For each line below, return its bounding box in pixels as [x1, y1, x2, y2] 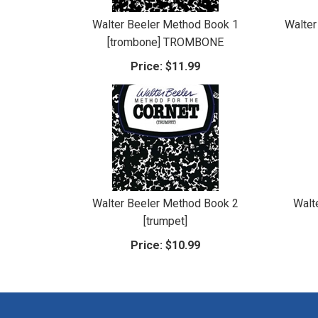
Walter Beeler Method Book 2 [92, 196, 239, 210]
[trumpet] [143, 214, 188, 228]
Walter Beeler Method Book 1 [92, 17, 239, 31]
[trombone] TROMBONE [107, 35, 224, 49]
